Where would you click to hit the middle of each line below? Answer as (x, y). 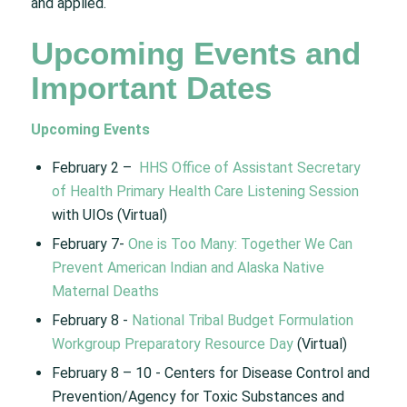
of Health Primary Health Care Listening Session (205, 192)
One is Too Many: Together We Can (240, 244)
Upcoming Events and (195, 54)
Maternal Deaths (105, 292)
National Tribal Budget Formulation (242, 321)
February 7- (89, 244)
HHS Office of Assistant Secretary (249, 168)
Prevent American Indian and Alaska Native (188, 268)
